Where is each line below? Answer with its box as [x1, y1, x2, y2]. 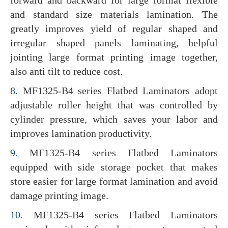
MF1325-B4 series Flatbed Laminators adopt [22, 84, 218, 96]
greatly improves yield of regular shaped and [10, 22, 218, 34]
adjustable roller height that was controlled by [10, 99, 218, 110]
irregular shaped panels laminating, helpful [10, 37, 218, 48]
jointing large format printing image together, [10, 51, 218, 63]
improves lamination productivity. [10, 127, 152, 139]
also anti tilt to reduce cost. [10, 65, 123, 77]
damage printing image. [10, 189, 108, 201]
